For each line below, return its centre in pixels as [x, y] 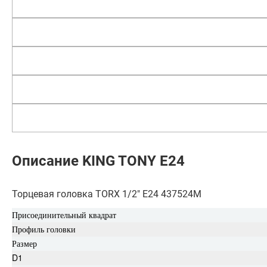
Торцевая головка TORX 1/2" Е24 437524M [107, 194]
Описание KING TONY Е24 [98, 161]
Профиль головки [44, 229]
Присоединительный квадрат [64, 215]
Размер [24, 243]
